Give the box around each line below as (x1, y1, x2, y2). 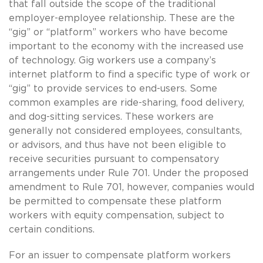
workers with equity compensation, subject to (9, 210, 224, 220)
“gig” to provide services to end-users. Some (9, 83, 217, 93)
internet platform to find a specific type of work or (9, 69, 250, 79)
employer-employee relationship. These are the (9, 13, 235, 23)
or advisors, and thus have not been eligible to (9, 140, 226, 150)
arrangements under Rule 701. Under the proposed (9, 168, 248, 178)
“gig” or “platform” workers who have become (9, 27, 228, 37)
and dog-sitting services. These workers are (9, 112, 214, 122)
